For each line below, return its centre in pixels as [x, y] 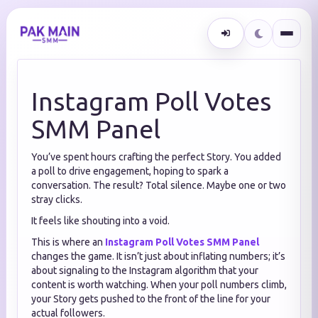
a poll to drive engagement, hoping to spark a [130, 171]
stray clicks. [57, 199]
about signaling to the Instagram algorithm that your [145, 270]
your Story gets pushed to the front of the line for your [151, 299]
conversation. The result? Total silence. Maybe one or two [159, 185]
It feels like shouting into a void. [100, 221]
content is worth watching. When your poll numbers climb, [159, 285]
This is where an [68, 242]
